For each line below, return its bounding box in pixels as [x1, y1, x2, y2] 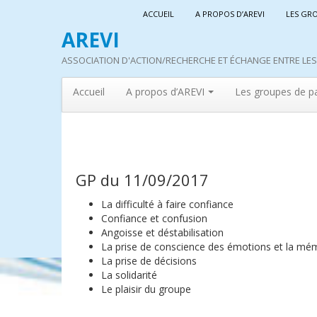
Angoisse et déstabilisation [101, 226, 224, 239]
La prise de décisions [101, 254, 197, 267]
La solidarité [101, 268, 157, 282]
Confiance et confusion [101, 212, 207, 225]
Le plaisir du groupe [101, 282, 191, 296]
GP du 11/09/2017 [76, 169, 209, 190]
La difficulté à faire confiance [101, 197, 234, 211]
